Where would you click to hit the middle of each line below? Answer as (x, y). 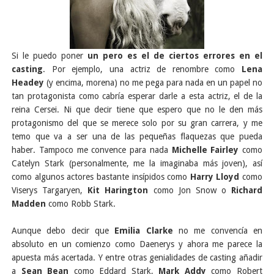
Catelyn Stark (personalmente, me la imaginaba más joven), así (137, 163)
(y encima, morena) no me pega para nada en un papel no (153, 82)
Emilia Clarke (144, 230)
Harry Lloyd (213, 176)
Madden (29, 203)
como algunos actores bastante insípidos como (100, 176)
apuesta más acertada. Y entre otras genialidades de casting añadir (137, 257)
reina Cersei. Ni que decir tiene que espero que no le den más (137, 109)
